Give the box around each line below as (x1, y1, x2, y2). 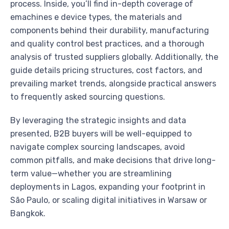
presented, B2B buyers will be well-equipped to (10, 129, 192, 139)
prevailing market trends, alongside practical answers (10, 79, 216, 89)
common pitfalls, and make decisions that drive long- (10, 155, 216, 166)
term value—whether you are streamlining (10, 169, 172, 179)
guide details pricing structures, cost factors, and (10, 65, 202, 76)
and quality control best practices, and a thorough (10, 39, 204, 49)
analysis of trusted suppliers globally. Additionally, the (10, 52, 218, 62)
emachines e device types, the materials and (10, 12, 182, 22)
